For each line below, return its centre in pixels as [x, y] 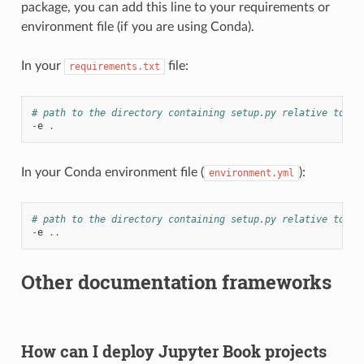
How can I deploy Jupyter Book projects [173, 351]
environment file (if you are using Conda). [137, 26]
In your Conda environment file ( [112, 172]
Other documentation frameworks [176, 282]
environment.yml [251, 173]
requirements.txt [114, 66]
